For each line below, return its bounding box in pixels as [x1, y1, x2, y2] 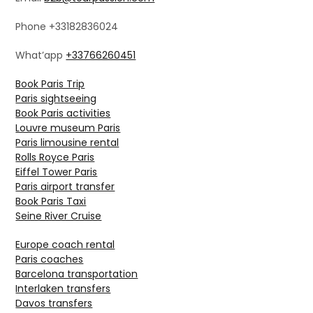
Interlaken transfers [15, 282, 111, 296]
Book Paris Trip [15, 77, 85, 92]
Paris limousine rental [15, 136, 119, 150]
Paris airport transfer [15, 180, 115, 194]
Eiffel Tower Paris [15, 165, 98, 180]
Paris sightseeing [15, 92, 97, 106]
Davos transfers [15, 296, 93, 311]
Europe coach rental [15, 238, 115, 252]
